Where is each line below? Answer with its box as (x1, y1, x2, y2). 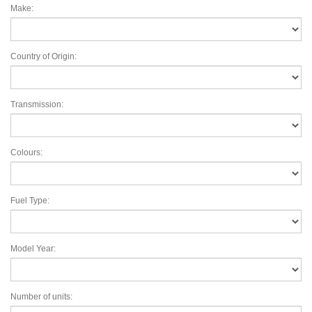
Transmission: (10, 100, 63, 109)
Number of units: (10, 292, 72, 302)
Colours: (10, 148, 42, 157)
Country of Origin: (10, 52, 77, 61)
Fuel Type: (10, 196, 49, 205)
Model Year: (10, 244, 56, 253)
